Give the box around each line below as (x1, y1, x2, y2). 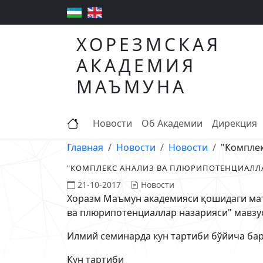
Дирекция (212, 117, 257, 130)
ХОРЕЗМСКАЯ (76, 32, 221, 57)
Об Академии (141, 117, 203, 130)
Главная (67, 141, 103, 154)
